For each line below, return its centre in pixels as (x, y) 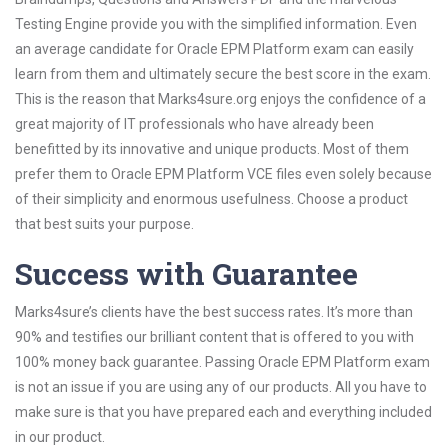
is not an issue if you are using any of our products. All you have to (221, 387)
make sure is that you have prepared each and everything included (223, 412)
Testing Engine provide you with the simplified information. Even (216, 24)
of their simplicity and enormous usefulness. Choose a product (211, 199)
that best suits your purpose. (104, 224)
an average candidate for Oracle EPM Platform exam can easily (214, 49)
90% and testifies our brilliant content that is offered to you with (214, 337)
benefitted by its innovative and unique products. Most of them (212, 149)
